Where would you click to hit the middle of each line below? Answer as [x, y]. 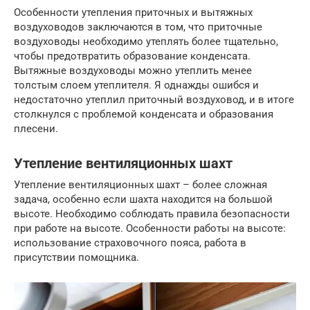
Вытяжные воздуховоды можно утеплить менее [133, 70]
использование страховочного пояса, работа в [130, 243]
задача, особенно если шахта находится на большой [143, 199]
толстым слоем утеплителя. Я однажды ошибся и [136, 85]
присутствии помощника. [76, 257]
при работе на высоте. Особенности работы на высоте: [150, 228]
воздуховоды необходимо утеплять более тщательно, [146, 41]
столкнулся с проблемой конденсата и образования [144, 114]
